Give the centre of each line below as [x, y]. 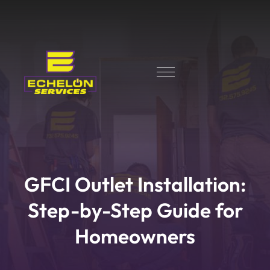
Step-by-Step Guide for [135, 210]
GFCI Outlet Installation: [135, 184]
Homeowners [135, 236]
